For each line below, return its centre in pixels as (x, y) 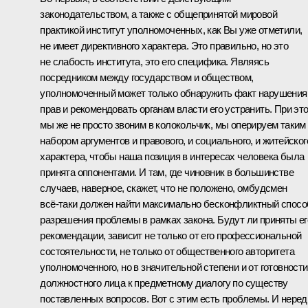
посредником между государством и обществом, (147, 77)
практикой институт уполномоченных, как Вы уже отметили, (171, 30)
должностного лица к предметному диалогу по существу (164, 283)
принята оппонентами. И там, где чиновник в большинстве (167, 172)
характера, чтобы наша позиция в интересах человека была (172, 156)
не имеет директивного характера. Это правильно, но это (164, 45)
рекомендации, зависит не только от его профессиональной (171, 235)
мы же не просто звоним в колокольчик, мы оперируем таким (173, 124)
